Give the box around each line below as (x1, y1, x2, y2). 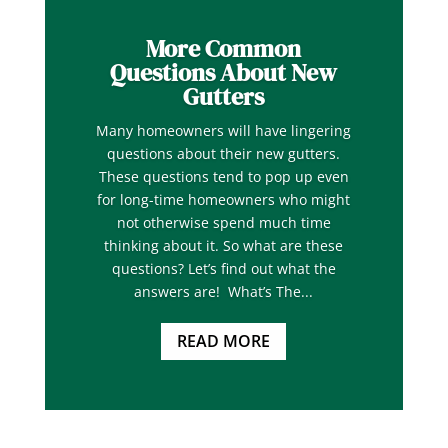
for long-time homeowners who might (97, 190, 351, 210)
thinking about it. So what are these (104, 236, 344, 256)
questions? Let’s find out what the (111, 259, 336, 279)
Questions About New (110, 56, 338, 90)
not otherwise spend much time (116, 213, 331, 233)
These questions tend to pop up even (98, 167, 349, 187)
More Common (146, 32, 302, 66)
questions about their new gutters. (107, 144, 341, 164)
